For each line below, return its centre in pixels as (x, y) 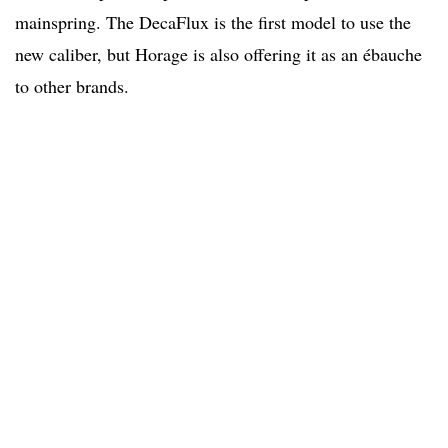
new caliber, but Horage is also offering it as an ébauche (218, 54)
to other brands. (72, 86)
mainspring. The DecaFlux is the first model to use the (213, 22)
